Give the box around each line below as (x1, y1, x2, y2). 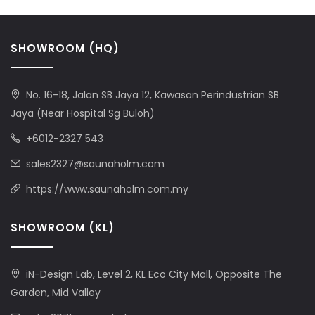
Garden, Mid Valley (11, 285, 101, 300)
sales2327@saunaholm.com (26, 157, 165, 172)
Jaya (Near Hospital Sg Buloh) (11, 106, 155, 121)
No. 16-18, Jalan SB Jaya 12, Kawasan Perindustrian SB (26, 88, 279, 103)
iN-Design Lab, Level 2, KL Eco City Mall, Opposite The (26, 267, 282, 282)
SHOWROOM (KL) (11, 220, 115, 236)
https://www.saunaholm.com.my (26, 182, 188, 197)
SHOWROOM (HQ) (11, 41, 120, 56)
